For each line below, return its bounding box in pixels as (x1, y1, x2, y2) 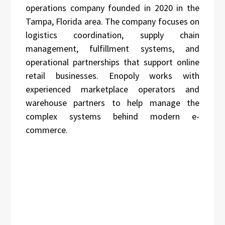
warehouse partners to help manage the (26, 97, 199, 109)
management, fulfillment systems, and (26, 43, 199, 55)
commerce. (26, 124, 68, 136)
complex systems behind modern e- (26, 110, 199, 123)
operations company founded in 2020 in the (26, 2, 199, 14)
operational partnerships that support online (26, 56, 199, 68)
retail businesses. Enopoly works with (26, 70, 199, 82)
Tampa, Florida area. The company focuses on (26, 16, 199, 28)
